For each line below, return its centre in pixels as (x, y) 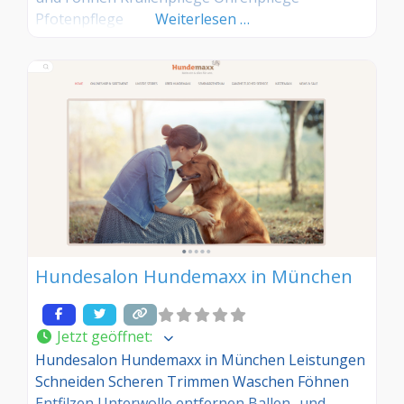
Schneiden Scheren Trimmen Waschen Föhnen (192, 382)
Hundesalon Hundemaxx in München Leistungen (200, 360)
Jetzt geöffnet (103, 337)
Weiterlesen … (202, 19)
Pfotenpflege (79, 19)
